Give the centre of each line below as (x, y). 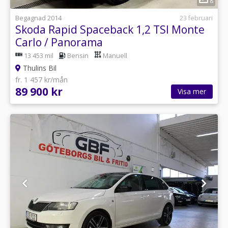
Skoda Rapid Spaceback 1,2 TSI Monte (110, 29)
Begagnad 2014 (38, 18)
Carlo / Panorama (59, 42)
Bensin (78, 56)
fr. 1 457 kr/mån (41, 80)
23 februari (196, 18)
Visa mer (192, 91)
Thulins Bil (39, 68)
